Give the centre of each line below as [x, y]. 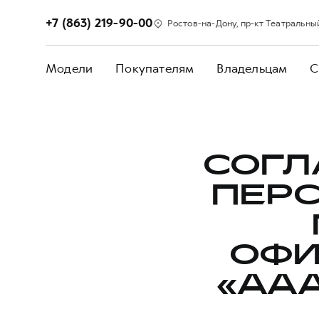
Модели [69, 68]
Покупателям [155, 68]
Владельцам [252, 68]
